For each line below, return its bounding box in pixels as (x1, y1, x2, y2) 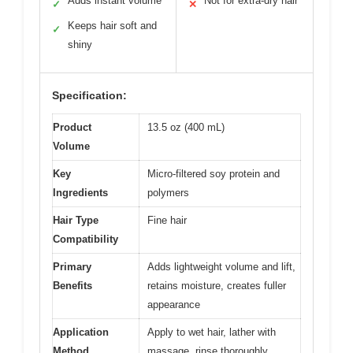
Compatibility (53, 232, 118, 245)
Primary (53, 260, 91, 273)
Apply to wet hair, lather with (147, 325, 276, 338)
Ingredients (53, 186, 108, 199)
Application (53, 325, 109, 338)
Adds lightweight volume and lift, (147, 260, 295, 273)
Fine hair (147, 214, 187, 226)
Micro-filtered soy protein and (147, 167, 280, 180)
